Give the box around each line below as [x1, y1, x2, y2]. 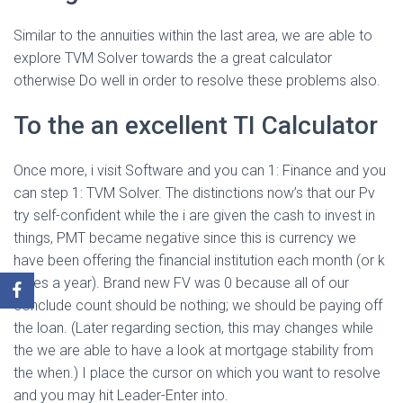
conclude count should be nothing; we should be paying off [13, 297, 382, 314]
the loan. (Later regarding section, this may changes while [13, 319, 373, 336]
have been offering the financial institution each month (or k [13, 252, 385, 269]
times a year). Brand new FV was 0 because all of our [13, 274, 349, 291]
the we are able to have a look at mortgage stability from [13, 342, 373, 359]
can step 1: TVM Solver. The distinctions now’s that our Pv [13, 184, 375, 201]
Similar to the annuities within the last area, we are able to [13, 27, 372, 44]
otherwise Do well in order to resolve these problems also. [13, 72, 381, 89]
